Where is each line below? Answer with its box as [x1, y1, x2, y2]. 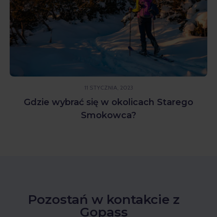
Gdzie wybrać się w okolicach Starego [24, 96, 193, 108]
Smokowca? [81, 109, 136, 121]
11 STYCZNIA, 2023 [84, 83, 133, 91]
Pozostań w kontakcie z [28, 191, 180, 207]
